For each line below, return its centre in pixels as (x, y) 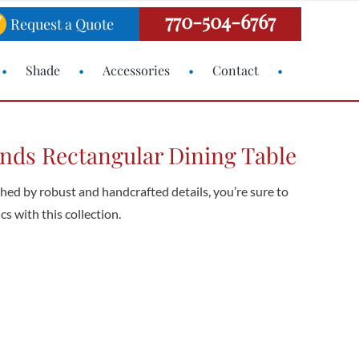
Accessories (137, 70)
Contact (236, 70)
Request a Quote (63, 24)
